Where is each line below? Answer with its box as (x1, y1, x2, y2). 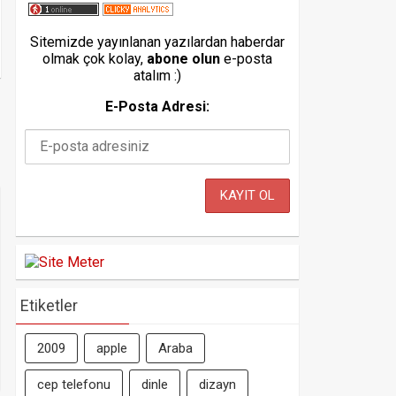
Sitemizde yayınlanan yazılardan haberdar (30, 34, 285, 50)
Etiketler (20, 296, 78, 315)
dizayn (199, 377, 236, 392)
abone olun (147, 50, 220, 67)
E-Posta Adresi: (105, 98, 209, 115)
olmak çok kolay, (42, 50, 147, 67)
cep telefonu (37, 377, 110, 392)
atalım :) (133, 67, 181, 84)
